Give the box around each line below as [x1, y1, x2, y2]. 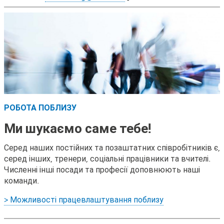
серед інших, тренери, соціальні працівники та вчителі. [4, 153, 210, 164]
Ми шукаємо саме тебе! [4, 119, 151, 137]
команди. [4, 175, 39, 186]
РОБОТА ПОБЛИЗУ [4, 102, 76, 113]
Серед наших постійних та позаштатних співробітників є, [4, 142, 220, 153]
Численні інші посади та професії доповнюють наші [4, 164, 200, 175]
